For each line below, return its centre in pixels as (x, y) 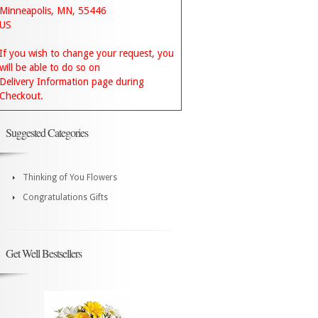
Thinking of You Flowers (70, 177)
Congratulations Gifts (65, 197)
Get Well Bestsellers (44, 253)
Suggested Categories (47, 132)
